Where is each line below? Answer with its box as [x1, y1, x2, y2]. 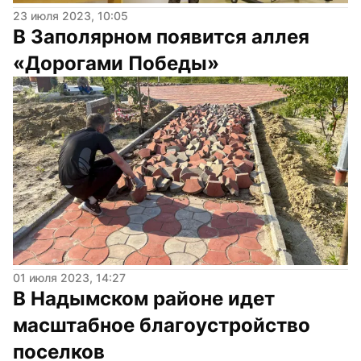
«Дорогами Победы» [13, 51, 219, 75]
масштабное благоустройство [13, 313, 310, 337]
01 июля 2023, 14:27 [13, 270, 126, 284]
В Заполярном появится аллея [13, 24, 309, 48]
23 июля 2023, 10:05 [13, 8, 128, 23]
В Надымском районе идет [13, 286, 275, 310]
